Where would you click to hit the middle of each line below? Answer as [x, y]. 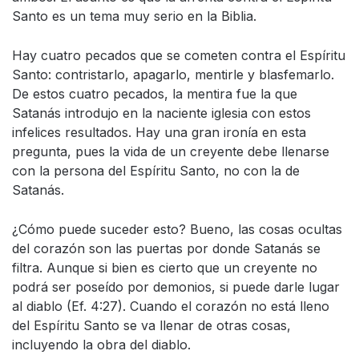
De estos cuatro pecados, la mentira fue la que [155, 93]
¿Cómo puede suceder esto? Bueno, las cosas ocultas [177, 229]
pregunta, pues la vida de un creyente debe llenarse [171, 151]
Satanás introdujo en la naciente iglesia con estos [161, 113]
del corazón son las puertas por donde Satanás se [166, 248]
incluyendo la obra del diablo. [101, 344]
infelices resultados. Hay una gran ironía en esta [159, 132]
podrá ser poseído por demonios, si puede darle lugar [176, 286]
